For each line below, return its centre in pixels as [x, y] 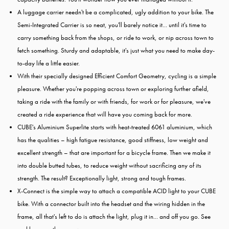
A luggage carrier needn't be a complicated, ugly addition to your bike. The [116, 12]
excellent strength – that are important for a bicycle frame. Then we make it [114, 153]
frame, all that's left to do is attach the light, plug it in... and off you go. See [114, 217]
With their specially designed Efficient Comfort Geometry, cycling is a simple [117, 76]
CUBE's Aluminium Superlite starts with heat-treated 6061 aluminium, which [115, 127]
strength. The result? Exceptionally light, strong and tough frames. [102, 178]
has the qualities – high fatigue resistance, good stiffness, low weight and [113, 140]
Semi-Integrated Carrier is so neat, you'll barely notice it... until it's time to [112, 25]
